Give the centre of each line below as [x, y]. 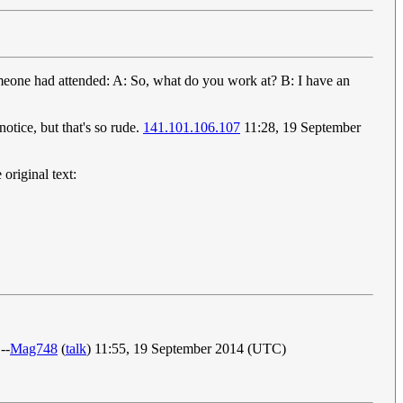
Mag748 [34, 349]
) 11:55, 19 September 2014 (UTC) [186, 349]
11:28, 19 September [300, 128]
